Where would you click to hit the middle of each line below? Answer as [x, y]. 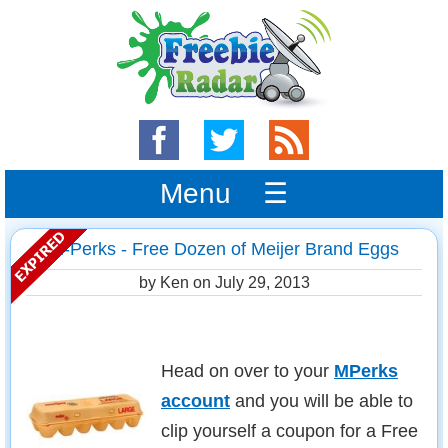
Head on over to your [247, 371]
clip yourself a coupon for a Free [289, 431]
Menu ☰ [224, 193]
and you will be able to [321, 401]
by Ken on [176, 282]
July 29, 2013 [262, 282]
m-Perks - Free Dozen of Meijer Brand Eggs [224, 249]
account [195, 401]
